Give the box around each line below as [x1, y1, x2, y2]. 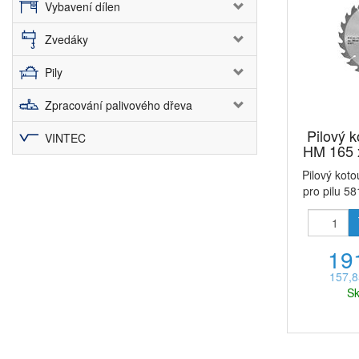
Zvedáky [45, 31, 88, 47]
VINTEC [45, 130, 86, 146]
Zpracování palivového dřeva [45, 97, 192, 113]
